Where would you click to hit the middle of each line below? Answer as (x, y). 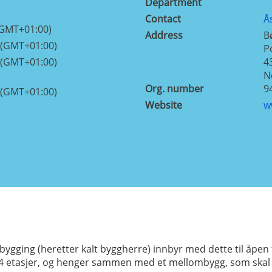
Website (164, 105)
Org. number (175, 88)
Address (164, 35)
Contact (163, 19)
